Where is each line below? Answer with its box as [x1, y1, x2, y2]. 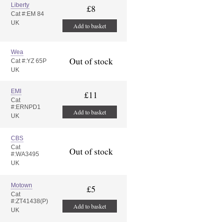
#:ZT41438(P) [11, 198, 48, 205]
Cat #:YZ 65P [11, 57, 47, 64]
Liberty [11, 1, 29, 8]
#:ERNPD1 [11, 104, 41, 111]
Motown [11, 182, 32, 189]
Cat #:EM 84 [11, 10, 44, 17]
